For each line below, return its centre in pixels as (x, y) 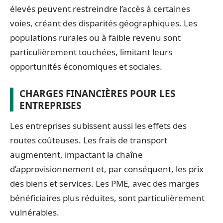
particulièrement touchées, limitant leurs (91, 52)
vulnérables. (35, 212)
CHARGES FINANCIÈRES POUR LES (97, 94)
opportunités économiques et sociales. (86, 66)
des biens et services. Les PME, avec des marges (105, 183)
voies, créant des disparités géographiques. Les (104, 23)
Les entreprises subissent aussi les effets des (98, 126)
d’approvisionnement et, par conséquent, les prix (107, 169)
